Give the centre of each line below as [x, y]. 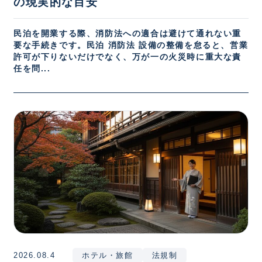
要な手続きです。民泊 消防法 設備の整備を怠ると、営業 [131, 45]
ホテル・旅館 [108, 256]
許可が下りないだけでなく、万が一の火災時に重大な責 [128, 57]
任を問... [32, 68]
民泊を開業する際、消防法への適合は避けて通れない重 [127, 33]
